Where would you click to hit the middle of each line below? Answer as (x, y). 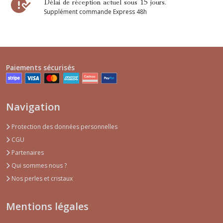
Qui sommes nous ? (38, 166)
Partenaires (27, 153)
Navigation (33, 107)
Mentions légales (47, 207)
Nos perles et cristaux (41, 179)
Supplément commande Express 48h (95, 12)
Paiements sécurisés (40, 68)
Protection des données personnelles (64, 127)
